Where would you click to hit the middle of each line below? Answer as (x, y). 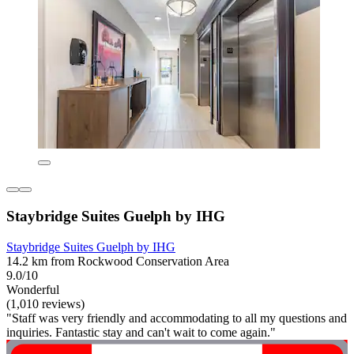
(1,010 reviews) (45, 303)
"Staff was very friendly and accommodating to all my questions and (177, 318)
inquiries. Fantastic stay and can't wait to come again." (141, 332)
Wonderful (33, 289)
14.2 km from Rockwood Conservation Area (118, 261)
